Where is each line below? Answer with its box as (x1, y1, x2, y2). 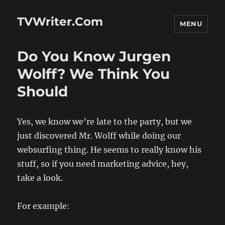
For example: (17, 201, 70, 211)
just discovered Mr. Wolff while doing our (17, 131, 181, 141)
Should (17, 83, 68, 100)
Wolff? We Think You (17, 65, 170, 82)
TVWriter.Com (17, 14, 103, 29)
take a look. (17, 173, 63, 183)
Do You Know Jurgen (17, 48, 171, 65)
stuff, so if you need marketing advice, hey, (17, 159, 189, 169)
